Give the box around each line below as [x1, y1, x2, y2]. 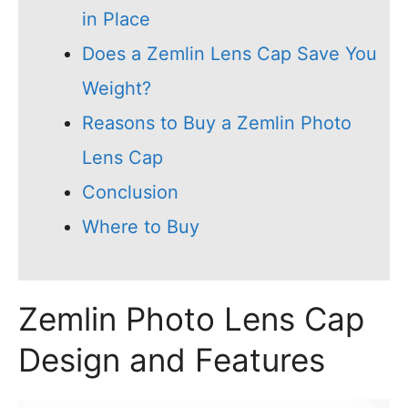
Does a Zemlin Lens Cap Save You [82, 43, 377, 66]
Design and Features [18, 341, 325, 380]
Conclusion [82, 181, 178, 204]
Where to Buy [82, 216, 199, 239]
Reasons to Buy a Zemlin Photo [82, 112, 352, 135]
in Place [82, 8, 150, 31]
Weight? [82, 77, 151, 100]
